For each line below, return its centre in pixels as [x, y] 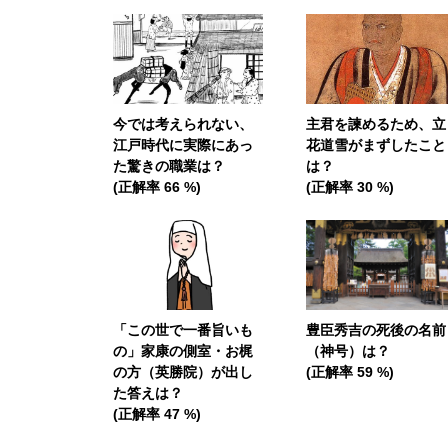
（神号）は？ [347, 350]
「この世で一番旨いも [183, 329]
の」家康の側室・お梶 [183, 350]
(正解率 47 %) [157, 413]
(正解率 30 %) [349, 186]
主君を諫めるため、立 [375, 123]
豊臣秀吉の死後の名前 [375, 329]
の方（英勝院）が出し [183, 371]
